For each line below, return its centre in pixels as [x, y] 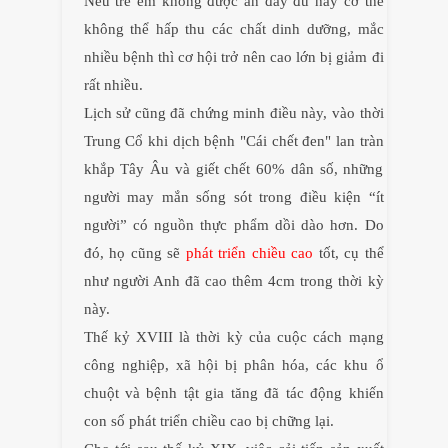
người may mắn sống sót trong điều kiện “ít [233, 197]
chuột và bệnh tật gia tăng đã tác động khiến [233, 393]
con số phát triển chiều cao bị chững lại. [208, 421]
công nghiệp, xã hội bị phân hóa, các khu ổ [233, 365]
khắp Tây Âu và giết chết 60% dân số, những [233, 169]
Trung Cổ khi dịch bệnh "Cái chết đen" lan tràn [233, 141]
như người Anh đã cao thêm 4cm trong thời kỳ [233, 281]
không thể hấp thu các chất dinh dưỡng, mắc [233, 29]
